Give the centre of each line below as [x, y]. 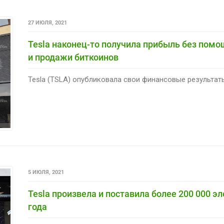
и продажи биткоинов [73, 57]
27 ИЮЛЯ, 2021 [47, 23]
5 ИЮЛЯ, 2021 [46, 172]
